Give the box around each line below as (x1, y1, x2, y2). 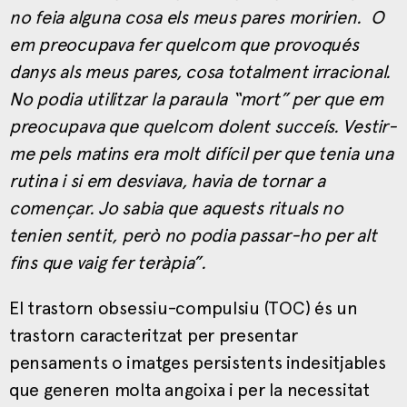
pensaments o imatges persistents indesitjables (9, 351, 386, 373)
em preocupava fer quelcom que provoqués (9, 33, 359, 55)
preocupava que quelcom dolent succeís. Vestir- (9, 114, 397, 137)
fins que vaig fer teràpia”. (9, 251, 206, 273)
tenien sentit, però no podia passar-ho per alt (9, 223, 377, 246)
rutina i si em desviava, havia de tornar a (9, 169, 325, 192)
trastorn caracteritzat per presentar (9, 323, 298, 346)
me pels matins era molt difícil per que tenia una (9, 142, 393, 164)
